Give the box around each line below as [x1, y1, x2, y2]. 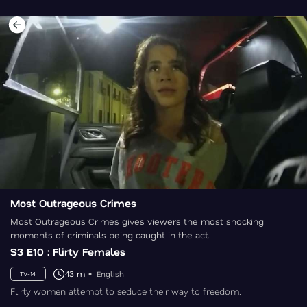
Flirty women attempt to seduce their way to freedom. [10, 285, 241, 297]
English [95, 268, 125, 279]
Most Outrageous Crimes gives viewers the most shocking [10, 215, 264, 228]
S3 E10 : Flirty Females [10, 245, 125, 259]
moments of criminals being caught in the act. [10, 229, 210, 241]
